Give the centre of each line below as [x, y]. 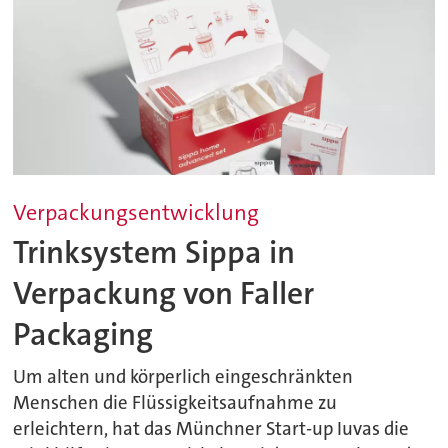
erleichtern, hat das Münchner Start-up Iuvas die [211, 428]
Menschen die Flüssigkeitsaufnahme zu [175, 402]
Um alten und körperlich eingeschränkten [183, 376]
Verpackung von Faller [164, 294]
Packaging [83, 335]
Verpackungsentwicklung [136, 212]
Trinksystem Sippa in [154, 253]
